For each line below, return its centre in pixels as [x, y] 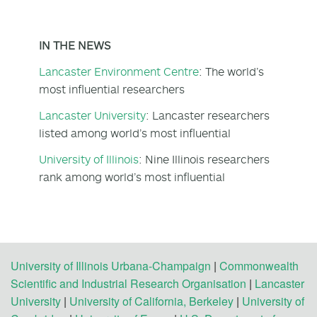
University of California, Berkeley [151, 301]
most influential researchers [113, 89]
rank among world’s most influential [132, 177]
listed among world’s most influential [135, 133]
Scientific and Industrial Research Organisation [128, 283]
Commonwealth [259, 265]
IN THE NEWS [75, 45]
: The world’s [231, 71]
